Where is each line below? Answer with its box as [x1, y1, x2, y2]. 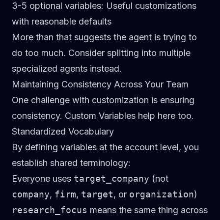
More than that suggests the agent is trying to [12, 32, 197, 42]
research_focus [12, 205, 87, 215]
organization [129, 189, 194, 199]
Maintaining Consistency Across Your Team [12, 79, 189, 89]
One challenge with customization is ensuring [12, 95, 194, 105]
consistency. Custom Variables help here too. [12, 110, 194, 121]
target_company [74, 173, 149, 184]
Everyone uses [12, 173, 74, 184]
